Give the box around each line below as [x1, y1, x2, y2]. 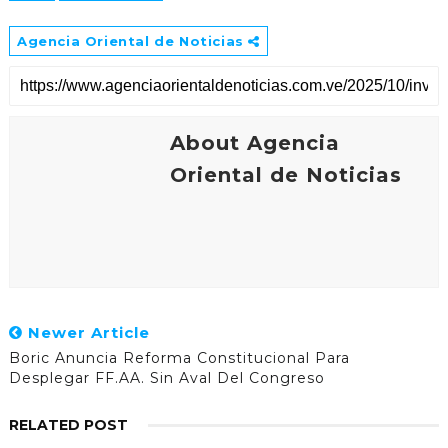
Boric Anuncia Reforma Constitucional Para [8, 348, 350, 367]
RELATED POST [8, 415, 128, 434]
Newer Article [22, 322, 150, 342]
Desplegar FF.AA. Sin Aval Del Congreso [8, 368, 325, 387]
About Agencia [169, 130, 340, 155]
